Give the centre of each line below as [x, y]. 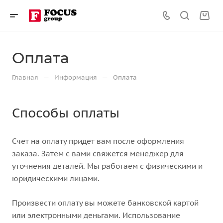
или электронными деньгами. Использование [96, 215]
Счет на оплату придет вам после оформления [98, 141]
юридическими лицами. [57, 178]
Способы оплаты [66, 113]
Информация [76, 77]
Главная [25, 77]
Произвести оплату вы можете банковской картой [105, 203]
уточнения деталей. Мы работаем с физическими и [107, 166]
